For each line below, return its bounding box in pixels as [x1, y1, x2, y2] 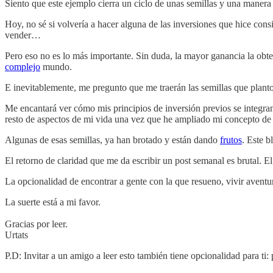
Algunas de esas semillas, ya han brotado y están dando [5, 134, 220, 145]
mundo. [40, 61, 72, 72]
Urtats [5, 229, 28, 240]
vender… [5, 29, 41, 40]
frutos [220, 134, 242, 145]
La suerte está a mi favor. [5, 196, 101, 207]
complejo [5, 61, 40, 72]
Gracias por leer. [5, 218, 68, 229]
